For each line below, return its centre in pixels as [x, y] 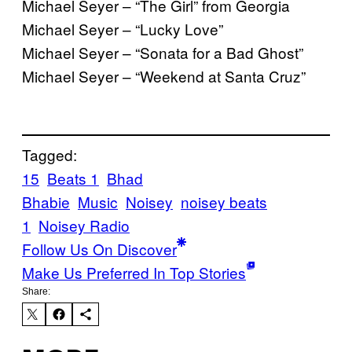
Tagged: [49, 155]
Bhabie [46, 202]
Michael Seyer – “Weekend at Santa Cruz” [164, 75]
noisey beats [224, 202]
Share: [36, 292]
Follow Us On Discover [99, 249]
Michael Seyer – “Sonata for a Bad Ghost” [163, 52]
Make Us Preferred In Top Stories [134, 273]
